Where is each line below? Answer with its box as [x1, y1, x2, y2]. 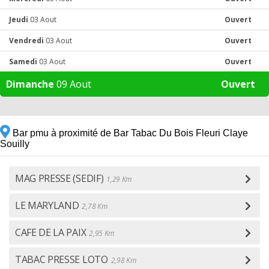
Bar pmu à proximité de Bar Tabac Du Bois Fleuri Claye [10, 128, 248, 138]
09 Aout [54, 77, 91, 91]
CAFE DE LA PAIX [15, 226, 86, 239]
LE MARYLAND [15, 199, 79, 212]
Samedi [9, 56, 37, 67]
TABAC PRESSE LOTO [15, 253, 108, 266]
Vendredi [9, 35, 44, 46]
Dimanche [6, 77, 54, 91]
